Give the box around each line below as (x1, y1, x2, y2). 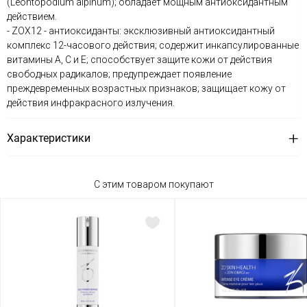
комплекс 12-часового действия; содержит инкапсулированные (7, 40, 299, 51)
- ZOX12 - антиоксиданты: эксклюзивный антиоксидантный (7, 25, 275, 36)
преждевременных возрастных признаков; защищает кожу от (7, 83, 286, 94)
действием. (7, 11, 57, 22)
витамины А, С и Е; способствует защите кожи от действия (7, 54, 272, 65)
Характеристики (7, 132, 90, 145)
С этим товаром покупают (93, 179, 214, 190)
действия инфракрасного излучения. (7, 97, 175, 108)
